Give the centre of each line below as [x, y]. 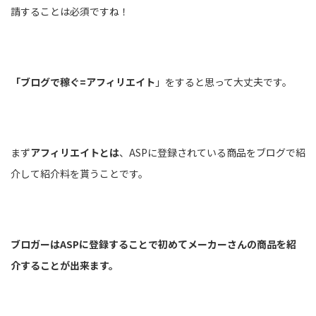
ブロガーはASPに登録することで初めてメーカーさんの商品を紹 [153, 244]
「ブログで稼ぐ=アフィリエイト [83, 81]
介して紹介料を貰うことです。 [79, 173]
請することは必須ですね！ [70, 11]
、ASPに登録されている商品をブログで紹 [212, 152]
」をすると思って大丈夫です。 [224, 81]
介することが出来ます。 [65, 265]
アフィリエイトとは [75, 152]
